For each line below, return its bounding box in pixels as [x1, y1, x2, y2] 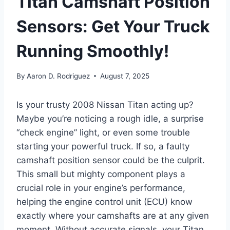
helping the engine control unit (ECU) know [16, 196, 193, 207]
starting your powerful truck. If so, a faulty [16, 141, 189, 151]
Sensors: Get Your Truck [16, 16, 210, 37]
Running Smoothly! [16, 41, 169, 62]
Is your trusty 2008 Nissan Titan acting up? [16, 99, 194, 110]
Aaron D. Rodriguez [27, 71, 90, 80]
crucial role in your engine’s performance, [16, 182, 185, 193]
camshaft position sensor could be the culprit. [16, 155, 205, 165]
